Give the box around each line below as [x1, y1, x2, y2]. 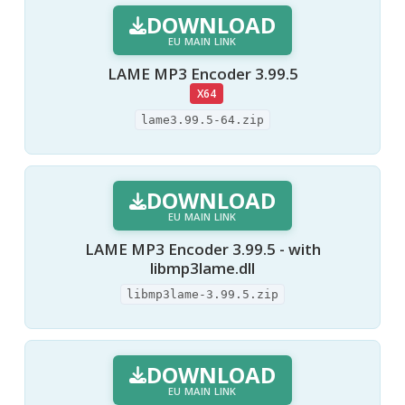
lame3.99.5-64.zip [141, 113, 264, 127]
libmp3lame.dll [150, 258, 255, 279]
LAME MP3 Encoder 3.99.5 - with [84, 239, 321, 260]
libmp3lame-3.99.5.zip [127, 287, 278, 301]
